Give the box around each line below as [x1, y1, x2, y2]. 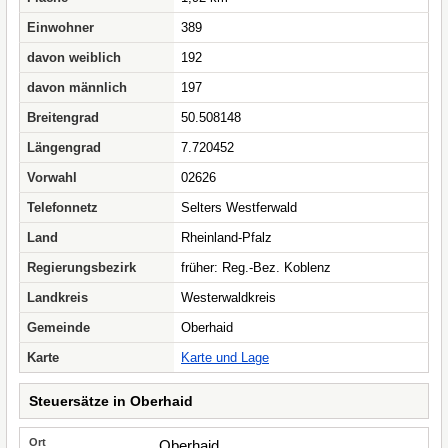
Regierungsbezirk [27, 260, 136, 275]
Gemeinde [27, 320, 90, 335]
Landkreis [27, 290, 88, 305]
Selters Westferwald [181, 200, 297, 215]
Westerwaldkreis [181, 290, 276, 305]
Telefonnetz [27, 200, 98, 215]
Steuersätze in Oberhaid [29, 393, 193, 409]
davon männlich [27, 80, 127, 95]
